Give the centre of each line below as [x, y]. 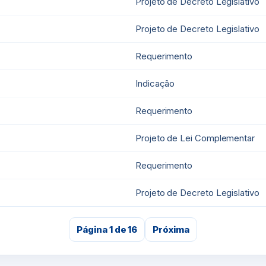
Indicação [155, 83]
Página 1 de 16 [107, 229]
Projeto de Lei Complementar [195, 138]
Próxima [171, 229]
